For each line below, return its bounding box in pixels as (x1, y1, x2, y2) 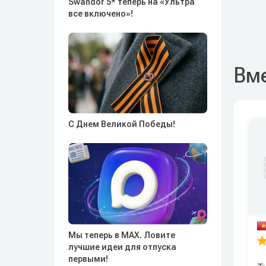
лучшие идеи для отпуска (68, 242, 176, 252)
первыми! (68, 254, 108, 264)
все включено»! (68, 8, 133, 18)
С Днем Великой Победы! (68, 119, 175, 129)
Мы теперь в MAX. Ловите (68, 230, 175, 240)
